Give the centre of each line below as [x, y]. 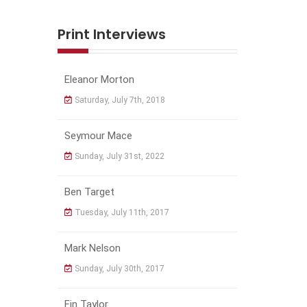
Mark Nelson [92, 248]
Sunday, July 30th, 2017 [119, 269]
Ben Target [89, 192]
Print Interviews [111, 35]
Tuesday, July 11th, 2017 [122, 213]
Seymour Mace [98, 136]
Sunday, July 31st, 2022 [119, 157]
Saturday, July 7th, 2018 [120, 100]
